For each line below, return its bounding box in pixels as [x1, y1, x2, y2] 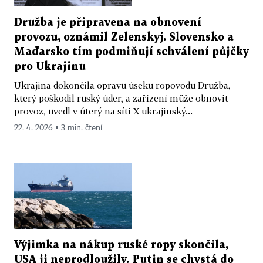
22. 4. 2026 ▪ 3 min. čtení [14, 123, 102, 132]
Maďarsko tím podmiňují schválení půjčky [14, 46, 249, 57]
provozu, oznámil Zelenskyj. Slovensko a [14, 32, 234, 42]
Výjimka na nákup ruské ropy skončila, [14, 240, 228, 251]
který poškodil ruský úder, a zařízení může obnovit [14, 92, 228, 103]
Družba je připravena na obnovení [14, 17, 201, 28]
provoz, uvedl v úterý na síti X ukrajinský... [14, 105, 193, 116]
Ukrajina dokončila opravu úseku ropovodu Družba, [14, 79, 231, 90]
